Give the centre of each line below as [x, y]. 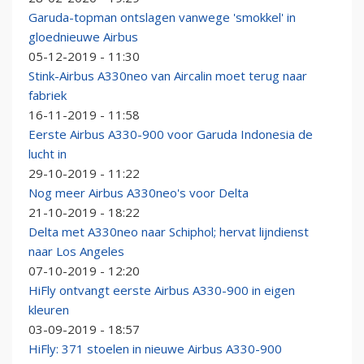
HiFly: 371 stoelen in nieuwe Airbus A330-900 [155, 349]
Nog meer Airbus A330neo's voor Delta [139, 193]
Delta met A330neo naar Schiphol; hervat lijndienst [169, 232]
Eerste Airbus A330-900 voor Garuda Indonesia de [171, 134]
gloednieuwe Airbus [83, 37]
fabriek [48, 95]
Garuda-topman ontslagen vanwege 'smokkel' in [162, 17]
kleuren [49, 310]
